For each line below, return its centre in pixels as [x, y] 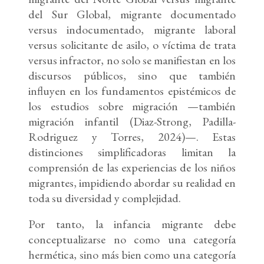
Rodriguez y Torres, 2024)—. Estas [132, 137]
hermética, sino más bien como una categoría [132, 255]
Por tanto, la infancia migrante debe [132, 224]
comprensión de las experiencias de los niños [132, 168]
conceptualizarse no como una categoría [132, 240]
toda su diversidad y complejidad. [105, 198]
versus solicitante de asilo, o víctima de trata [132, 45]
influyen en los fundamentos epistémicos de [132, 91]
